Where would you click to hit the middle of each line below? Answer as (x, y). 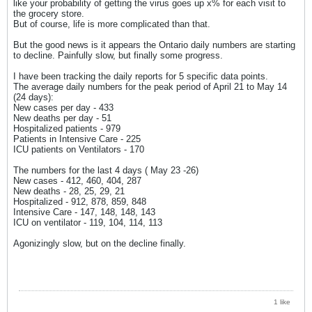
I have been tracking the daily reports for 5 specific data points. (141, 76)
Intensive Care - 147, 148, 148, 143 (84, 212)
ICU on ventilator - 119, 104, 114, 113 (88, 222)
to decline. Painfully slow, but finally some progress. (118, 55)
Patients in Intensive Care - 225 (77, 139)
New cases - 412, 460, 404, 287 (77, 180)
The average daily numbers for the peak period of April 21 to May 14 (150, 86)
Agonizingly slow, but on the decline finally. (100, 243)
